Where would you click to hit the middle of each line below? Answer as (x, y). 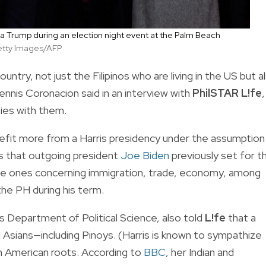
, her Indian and (200, 252)
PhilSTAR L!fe (227, 93)
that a (242, 217)
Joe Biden (145, 155)
